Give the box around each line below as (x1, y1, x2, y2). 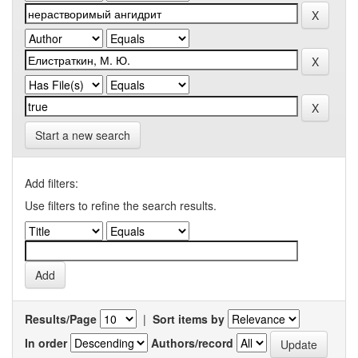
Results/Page (25, 311, 97, 327)
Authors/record (151, 334, 233, 351)
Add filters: (25, 175, 78, 191)
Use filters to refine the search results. (25, 197, 217, 213)
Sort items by (153, 311, 225, 327)
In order (25, 334, 67, 351)
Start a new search (35, 127, 130, 143)
